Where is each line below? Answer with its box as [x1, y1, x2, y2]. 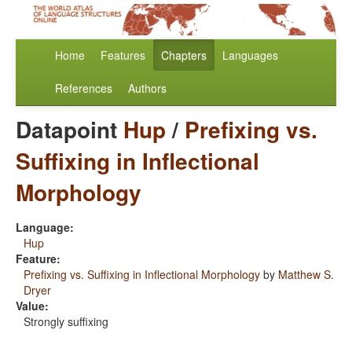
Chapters [161, 47, 207, 64]
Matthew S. [278, 266, 334, 283]
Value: [16, 298, 49, 314]
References [55, 80, 112, 97]
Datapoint [16, 113, 123, 146]
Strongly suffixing [24, 313, 108, 330]
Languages [222, 47, 278, 64]
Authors [128, 80, 167, 97]
